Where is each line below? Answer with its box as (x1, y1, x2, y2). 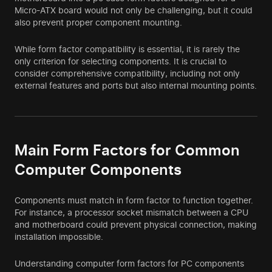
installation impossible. (15, 231, 103, 242)
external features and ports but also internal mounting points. (15, 80, 257, 91)
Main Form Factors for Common (15, 141, 240, 160)
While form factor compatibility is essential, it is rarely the (15, 44, 240, 55)
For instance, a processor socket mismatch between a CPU (15, 207, 248, 218)
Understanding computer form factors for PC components (15, 258, 244, 269)
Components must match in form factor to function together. (15, 195, 253, 206)
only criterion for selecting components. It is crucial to (15, 56, 226, 67)
